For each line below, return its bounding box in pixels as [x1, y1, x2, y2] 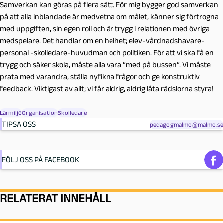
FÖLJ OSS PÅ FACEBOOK [2, 155, 79, 164]
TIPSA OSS [2, 120, 36, 129]
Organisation [22, 109, 58, 117]
